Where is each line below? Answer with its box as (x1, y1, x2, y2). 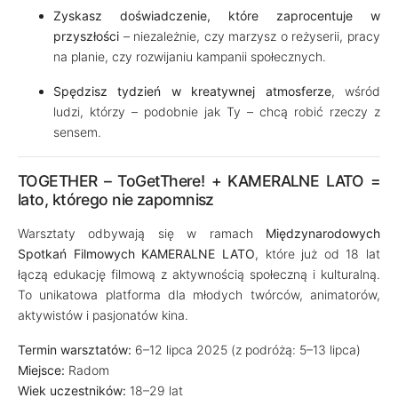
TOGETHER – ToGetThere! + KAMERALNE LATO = (18, 171, 380, 190)
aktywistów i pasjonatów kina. (18, 307, 188, 322)
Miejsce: (18, 362, 65, 378)
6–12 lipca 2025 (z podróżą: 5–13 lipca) (131, 342, 361, 357)
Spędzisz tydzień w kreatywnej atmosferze (53, 84, 331, 99)
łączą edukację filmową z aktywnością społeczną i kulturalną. (18, 267, 380, 282)
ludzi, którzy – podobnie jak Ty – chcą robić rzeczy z (53, 104, 380, 119)
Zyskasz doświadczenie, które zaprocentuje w (53, 8, 380, 23)
